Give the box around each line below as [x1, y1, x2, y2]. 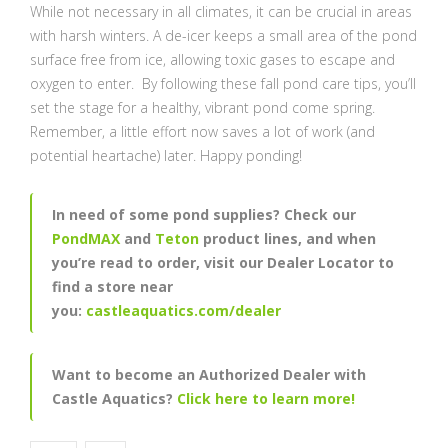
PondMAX [52, 229, 124, 248]
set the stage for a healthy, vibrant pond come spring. [30, 98, 375, 117]
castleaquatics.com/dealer [86, 301, 281, 320]
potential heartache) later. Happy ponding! [30, 146, 302, 165]
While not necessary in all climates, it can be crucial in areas [30, 2, 412, 21]
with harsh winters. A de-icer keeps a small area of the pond [30, 26, 417, 45]
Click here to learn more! [177, 389, 355, 408]
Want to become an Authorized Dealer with [52, 365, 366, 384]
